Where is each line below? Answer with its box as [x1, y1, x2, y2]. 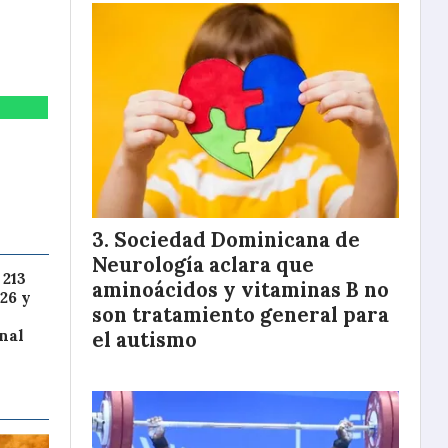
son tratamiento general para [92, 301, 389, 328]
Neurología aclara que [92, 251, 314, 278]
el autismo [92, 326, 197, 353]
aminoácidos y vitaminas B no [92, 276, 389, 303]
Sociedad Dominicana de [114, 226, 360, 253]
